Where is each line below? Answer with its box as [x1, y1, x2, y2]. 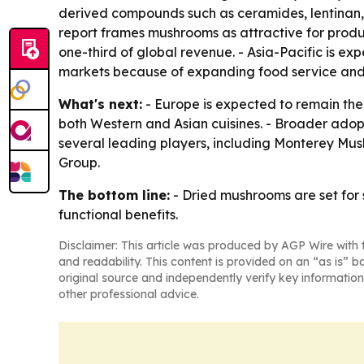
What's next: [58, 96, 142, 112]
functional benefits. [58, 206, 178, 223]
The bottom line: [58, 187, 170, 203]
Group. [58, 154, 100, 171]
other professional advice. [58, 287, 199, 301]
